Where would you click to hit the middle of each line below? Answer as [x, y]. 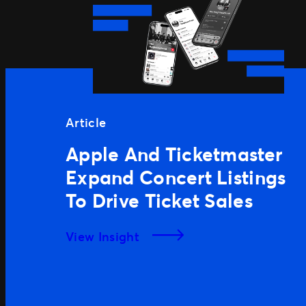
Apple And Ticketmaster [174, 153]
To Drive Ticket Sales [159, 200]
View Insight [105, 236]
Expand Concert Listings [176, 177]
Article [86, 122]
